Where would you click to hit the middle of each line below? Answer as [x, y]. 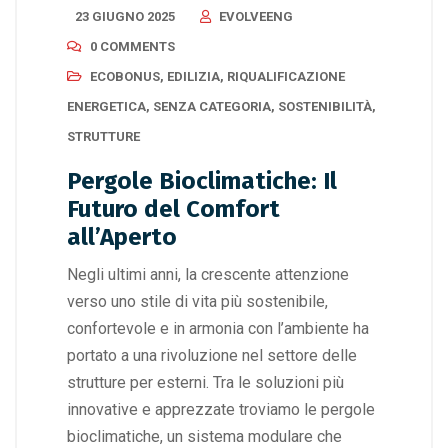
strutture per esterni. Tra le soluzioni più [205, 382]
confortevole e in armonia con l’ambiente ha [218, 328]
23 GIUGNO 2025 [125, 16]
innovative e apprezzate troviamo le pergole [221, 409]
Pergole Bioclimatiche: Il [202, 180]
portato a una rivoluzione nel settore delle [212, 355]
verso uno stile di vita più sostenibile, [197, 301]
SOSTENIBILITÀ [325, 106]
